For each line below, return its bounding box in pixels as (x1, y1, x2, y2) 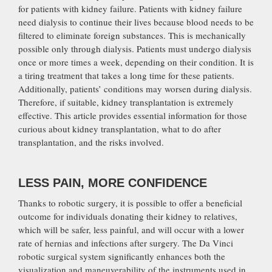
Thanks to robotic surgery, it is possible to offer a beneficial (18, 196, 242, 209)
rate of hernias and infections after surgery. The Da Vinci (18, 236, 233, 249)
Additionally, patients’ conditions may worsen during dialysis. (18, 82, 252, 95)
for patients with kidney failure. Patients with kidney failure (18, 2, 242, 15)
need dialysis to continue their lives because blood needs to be (18, 15, 254, 28)
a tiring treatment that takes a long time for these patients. (18, 69, 234, 81)
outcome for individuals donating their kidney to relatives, (18, 209, 237, 222)
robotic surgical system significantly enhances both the (18, 250, 225, 262)
